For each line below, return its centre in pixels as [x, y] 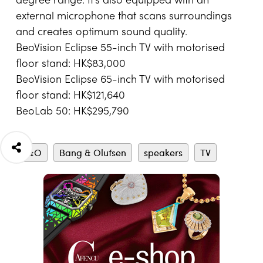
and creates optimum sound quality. [102, 33]
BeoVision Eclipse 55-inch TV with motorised [120, 49]
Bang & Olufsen [93, 153]
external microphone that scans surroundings [124, 17]
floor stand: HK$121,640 [70, 96]
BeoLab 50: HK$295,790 [73, 112]
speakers [163, 153]
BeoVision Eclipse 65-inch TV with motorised [120, 80]
